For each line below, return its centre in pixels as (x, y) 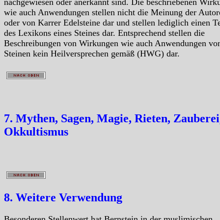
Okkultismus (36, 132)
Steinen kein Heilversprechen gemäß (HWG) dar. (92, 54)
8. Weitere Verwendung (63, 198)
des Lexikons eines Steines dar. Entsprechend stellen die (104, 33)
